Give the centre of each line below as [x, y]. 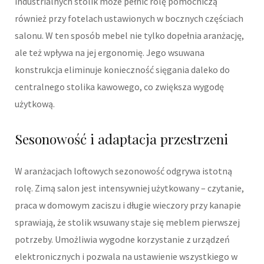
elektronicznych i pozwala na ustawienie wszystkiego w [126, 256]
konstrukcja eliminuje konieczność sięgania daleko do [122, 70]
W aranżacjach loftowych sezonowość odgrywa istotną [123, 171]
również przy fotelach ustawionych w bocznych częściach [129, 19]
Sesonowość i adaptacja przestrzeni [121, 138]
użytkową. [35, 104]
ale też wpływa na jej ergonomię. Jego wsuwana [110, 53]
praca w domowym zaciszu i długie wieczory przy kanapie [128, 205]
